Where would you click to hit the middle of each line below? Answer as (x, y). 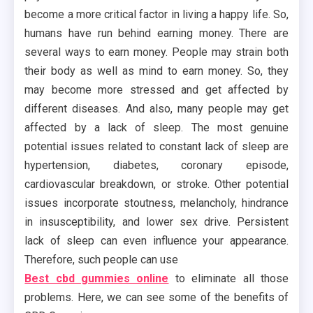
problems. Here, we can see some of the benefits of (156, 297)
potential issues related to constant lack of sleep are (156, 146)
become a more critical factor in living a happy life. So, (156, 14)
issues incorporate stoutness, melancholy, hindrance (156, 203)
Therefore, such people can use (102, 259)
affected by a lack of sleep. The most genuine (156, 127)
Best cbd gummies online (97, 278)
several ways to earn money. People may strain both (156, 52)
